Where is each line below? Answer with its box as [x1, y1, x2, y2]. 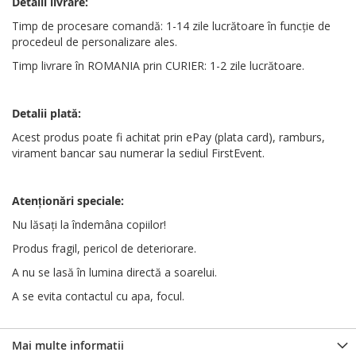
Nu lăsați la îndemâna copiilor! [12, 216, 166, 232]
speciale [77, 192, 121, 208]
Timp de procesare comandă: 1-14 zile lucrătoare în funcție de [12, 17, 331, 33]
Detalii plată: [12, 105, 81, 121]
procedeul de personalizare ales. [12, 33, 177, 49]
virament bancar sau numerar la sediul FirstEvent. [12, 145, 265, 161]
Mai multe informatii [12, 337, 124, 353]
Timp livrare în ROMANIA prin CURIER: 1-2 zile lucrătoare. [12, 57, 304, 73]
